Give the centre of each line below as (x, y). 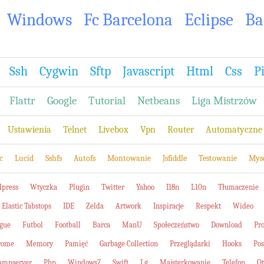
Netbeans (159, 101)
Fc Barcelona (128, 20)
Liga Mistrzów (224, 101)
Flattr (22, 101)
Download (227, 225)
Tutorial (107, 101)
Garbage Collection (129, 244)
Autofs (85, 158)
